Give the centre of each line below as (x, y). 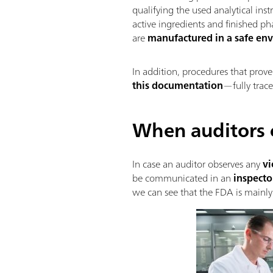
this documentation (178, 85)
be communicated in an (183, 178)
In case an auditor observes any (198, 164)
